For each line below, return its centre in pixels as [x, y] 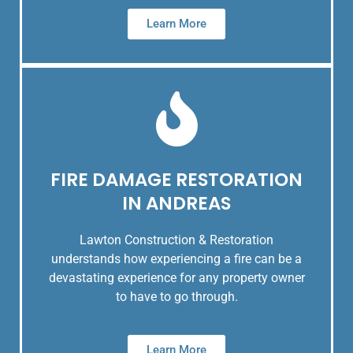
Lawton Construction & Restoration [176, 240]
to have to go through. [176, 297]
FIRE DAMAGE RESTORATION [176, 180]
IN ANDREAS [176, 204]
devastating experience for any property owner [176, 278]
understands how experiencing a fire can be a [176, 259]
